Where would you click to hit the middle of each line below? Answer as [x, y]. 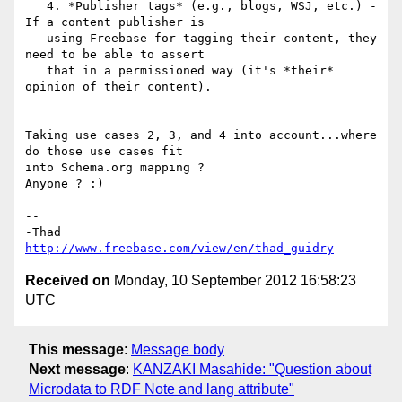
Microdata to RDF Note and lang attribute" [162, 389]
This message [76, 349]
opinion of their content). [118, 87]
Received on [68, 281]
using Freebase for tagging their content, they [36, 39]
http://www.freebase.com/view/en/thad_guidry [179, 249]
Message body [178, 349]
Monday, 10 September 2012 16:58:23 [233, 281]
